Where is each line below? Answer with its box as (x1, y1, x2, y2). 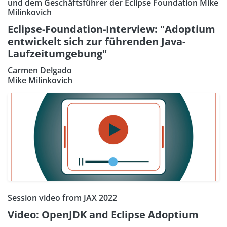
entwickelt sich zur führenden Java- (8, 34, 185, 48)
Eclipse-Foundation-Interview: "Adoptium (8, 22, 215, 36)
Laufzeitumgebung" (8, 46, 107, 60)
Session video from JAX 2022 (8, 192, 117, 203)
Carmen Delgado (8, 64, 72, 76)
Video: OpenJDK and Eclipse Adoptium (8, 207, 199, 221)
